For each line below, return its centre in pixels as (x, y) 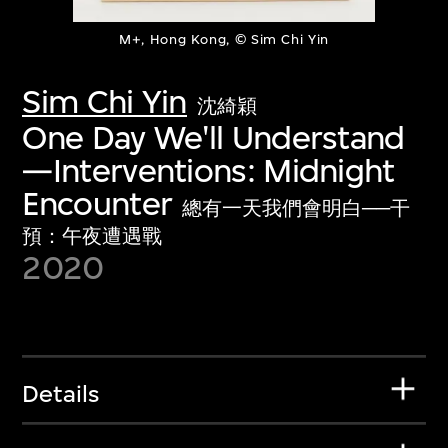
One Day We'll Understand (213, 137)
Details (61, 393)
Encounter (97, 203)
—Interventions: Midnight (208, 170)
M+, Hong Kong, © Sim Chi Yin (224, 40)
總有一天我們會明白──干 (295, 208)
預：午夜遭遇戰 (92, 236)
